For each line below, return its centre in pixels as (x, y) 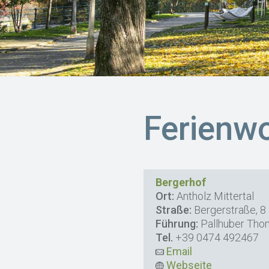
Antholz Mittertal (214, 196)
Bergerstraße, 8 (229, 210)
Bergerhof (181, 182)
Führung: (177, 224)
